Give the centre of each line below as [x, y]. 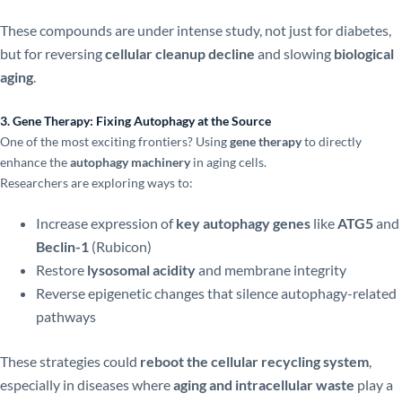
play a [374, 385]
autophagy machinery [130, 162]
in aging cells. [228, 162]
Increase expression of [106, 223]
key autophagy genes [243, 223]
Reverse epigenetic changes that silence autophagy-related [216, 293]
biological [364, 53]
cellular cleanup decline [180, 53]
